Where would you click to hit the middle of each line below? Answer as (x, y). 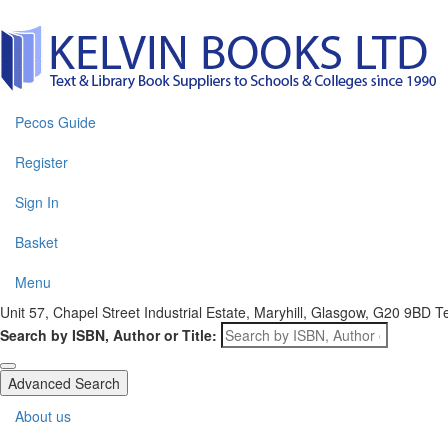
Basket (36, 242)
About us (43, 416)
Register (41, 162)
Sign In (37, 202)
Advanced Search (64, 383)
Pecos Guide (55, 122)
